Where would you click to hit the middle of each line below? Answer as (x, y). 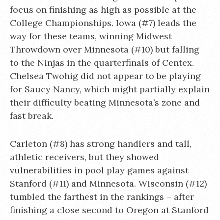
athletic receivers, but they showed (84, 157)
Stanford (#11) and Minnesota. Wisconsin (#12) (108, 183)
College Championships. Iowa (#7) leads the (103, 23)
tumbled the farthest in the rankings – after (102, 197)
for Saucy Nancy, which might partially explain (110, 89)
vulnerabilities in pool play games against (99, 170)
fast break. (32, 116)
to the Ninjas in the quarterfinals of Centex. (102, 63)
